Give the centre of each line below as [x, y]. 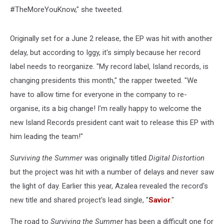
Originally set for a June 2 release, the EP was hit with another [111, 38]
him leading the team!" [46, 136]
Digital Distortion [176, 158]
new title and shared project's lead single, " [79, 200]
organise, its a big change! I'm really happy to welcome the [106, 108]
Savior [159, 200]
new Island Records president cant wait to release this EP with [112, 122]
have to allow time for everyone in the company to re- [98, 94]
